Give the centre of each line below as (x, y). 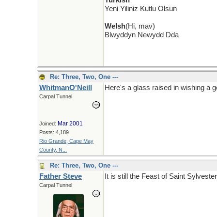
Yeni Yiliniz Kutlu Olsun (141, 9)
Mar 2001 (70, 124)
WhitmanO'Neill (66, 88)
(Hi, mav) (140, 26)
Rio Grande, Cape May (66, 141)
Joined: (48, 124)
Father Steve (61, 176)
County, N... (53, 150)
